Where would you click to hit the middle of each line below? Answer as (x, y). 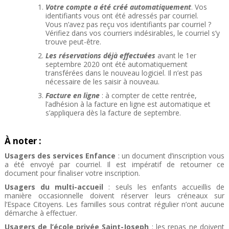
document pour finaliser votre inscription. (72, 173)
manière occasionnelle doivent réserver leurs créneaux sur (114, 196)
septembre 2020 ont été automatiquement (116, 64)
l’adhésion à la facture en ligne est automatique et (128, 104)
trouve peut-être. (73, 42)
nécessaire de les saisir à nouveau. (102, 82)
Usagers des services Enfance (61, 156)
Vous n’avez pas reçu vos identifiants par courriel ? (128, 25)
